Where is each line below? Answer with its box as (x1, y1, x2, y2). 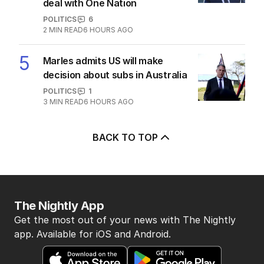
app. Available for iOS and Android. (14, 228, 171, 240)
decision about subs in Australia (42, 69, 187, 81)
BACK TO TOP (92, 131, 158, 144)
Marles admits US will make (42, 55, 164, 67)
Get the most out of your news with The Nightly (14, 214, 236, 226)
